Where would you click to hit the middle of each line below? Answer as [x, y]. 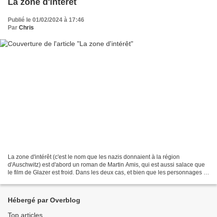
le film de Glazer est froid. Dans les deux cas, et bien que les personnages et [108, 173]
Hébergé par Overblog [44, 200]
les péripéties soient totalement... [51, 180]
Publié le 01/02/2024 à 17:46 [46, 20]
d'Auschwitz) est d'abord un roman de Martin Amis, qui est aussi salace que [106, 165]
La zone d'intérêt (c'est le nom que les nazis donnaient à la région [94, 157]
